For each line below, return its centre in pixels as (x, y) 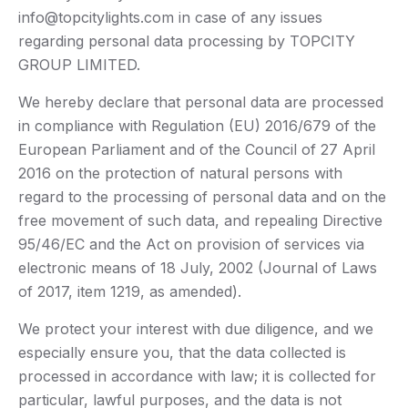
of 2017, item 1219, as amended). (130, 292)
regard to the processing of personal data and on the (202, 197)
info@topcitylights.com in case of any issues (170, 18)
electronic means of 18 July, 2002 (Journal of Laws (198, 268)
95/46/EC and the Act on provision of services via (191, 245)
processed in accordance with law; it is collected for (197, 377)
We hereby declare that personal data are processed (201, 102)
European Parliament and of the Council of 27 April (197, 150)
